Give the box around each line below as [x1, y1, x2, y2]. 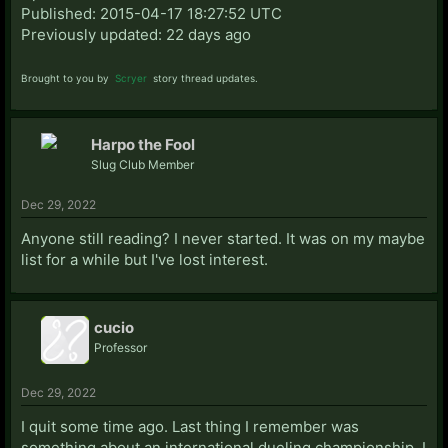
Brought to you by [21, 71, 112, 84]
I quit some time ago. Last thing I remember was [21, 416, 359, 436]
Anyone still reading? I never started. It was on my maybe [21, 228, 425, 248]
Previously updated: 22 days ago [21, 24, 251, 44]
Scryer [115, 71, 147, 84]
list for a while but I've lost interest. [21, 249, 268, 269]
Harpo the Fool [91, 134, 195, 154]
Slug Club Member [91, 156, 194, 172]
